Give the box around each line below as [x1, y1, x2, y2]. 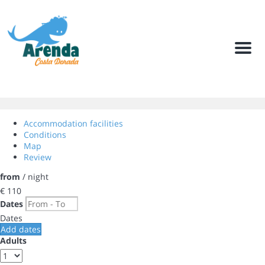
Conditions [24, 129, 66, 140]
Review [24, 151, 51, 163]
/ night [20, 171, 49, 182]
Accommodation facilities [24, 118, 123, 129]
